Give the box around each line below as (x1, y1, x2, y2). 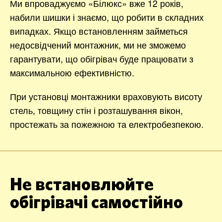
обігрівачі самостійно (10, 193, 183, 212)
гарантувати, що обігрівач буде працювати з (10, 52, 193, 65)
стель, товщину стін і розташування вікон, (10, 103, 183, 116)
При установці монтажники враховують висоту (10, 89, 202, 103)
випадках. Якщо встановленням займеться (10, 24, 188, 37)
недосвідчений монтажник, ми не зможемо (10, 38, 186, 51)
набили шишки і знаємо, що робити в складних (10, 10, 204, 23)
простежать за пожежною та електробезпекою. (10, 117, 204, 130)
